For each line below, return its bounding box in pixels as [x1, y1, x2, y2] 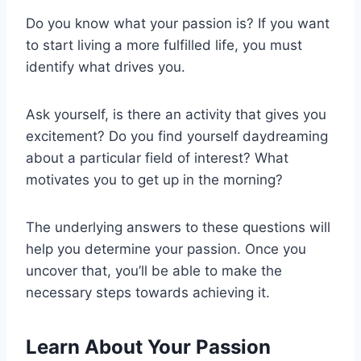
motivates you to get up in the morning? [26, 172, 283, 189]
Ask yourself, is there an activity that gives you [26, 106, 326, 123]
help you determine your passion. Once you [26, 241, 306, 258]
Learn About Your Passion [26, 335, 271, 359]
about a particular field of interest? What [26, 150, 288, 167]
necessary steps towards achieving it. [26, 284, 270, 301]
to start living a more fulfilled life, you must [26, 37, 302, 54]
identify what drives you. [26, 59, 185, 76]
